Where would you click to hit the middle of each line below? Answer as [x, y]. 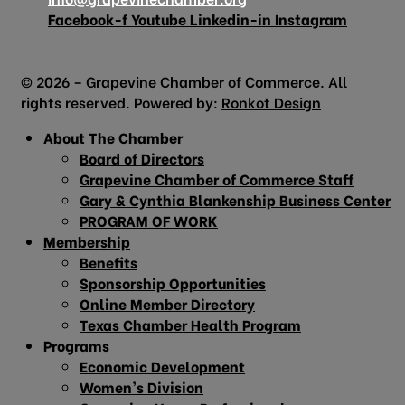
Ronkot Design [271, 101]
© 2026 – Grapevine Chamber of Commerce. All [184, 80]
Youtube [159, 18]
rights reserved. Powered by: [121, 101]
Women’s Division [141, 386]
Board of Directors [142, 157]
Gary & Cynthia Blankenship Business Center [235, 199]
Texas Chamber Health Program [190, 324]
